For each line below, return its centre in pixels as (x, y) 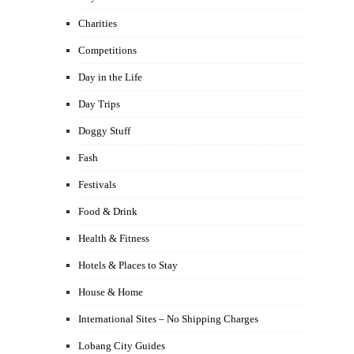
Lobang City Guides (122, 346)
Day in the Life (110, 77)
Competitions (107, 50)
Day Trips (99, 104)
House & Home (111, 292)
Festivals (97, 185)
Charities (98, 23)
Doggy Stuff (104, 131)
